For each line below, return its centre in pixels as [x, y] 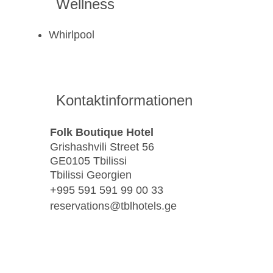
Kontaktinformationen [124, 101]
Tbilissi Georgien [91, 175]
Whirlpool [72, 35]
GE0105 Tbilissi [88, 161]
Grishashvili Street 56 [102, 147]
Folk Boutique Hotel [102, 132]
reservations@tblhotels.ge [113, 206]
